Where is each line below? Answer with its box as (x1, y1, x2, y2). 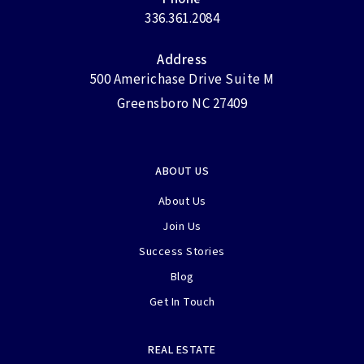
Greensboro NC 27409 (116, 93, 248, 114)
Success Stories (139, 242, 225, 260)
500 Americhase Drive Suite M (89, 69, 275, 89)
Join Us (162, 217, 201, 235)
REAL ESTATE (148, 341, 216, 358)
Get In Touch (149, 292, 215, 310)
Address (157, 50, 207, 70)
